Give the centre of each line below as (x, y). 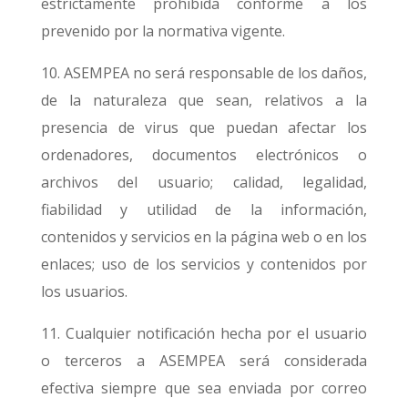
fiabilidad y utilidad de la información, (204, 209)
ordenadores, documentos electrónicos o (204, 155)
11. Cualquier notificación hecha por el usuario (204, 333)
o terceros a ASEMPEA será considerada (204, 361)
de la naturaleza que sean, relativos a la (204, 100)
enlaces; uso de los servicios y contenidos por (204, 264)
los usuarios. (84, 291)
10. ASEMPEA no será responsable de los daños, (204, 73)
